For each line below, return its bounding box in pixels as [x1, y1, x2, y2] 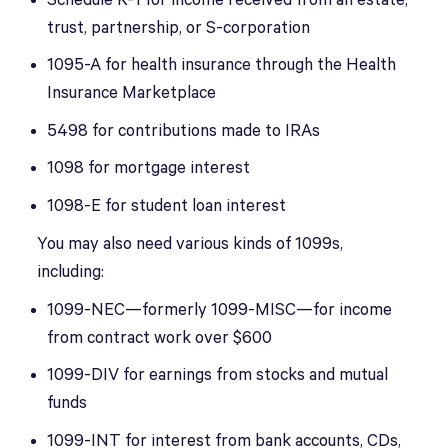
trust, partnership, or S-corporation [47, 18, 311, 38]
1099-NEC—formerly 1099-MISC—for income [47, 300, 393, 320]
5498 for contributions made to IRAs [47, 121, 321, 141]
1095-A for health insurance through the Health [47, 56, 397, 75]
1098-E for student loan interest [47, 196, 287, 216]
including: [37, 262, 105, 282]
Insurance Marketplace [47, 84, 217, 103]
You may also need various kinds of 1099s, [37, 234, 344, 254]
